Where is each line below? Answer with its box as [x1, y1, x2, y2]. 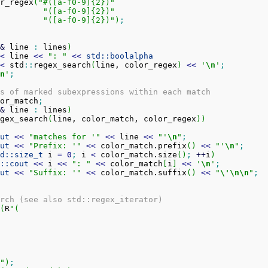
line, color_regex [95, 60, 177, 69]
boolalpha [109, 51, 153, 60]
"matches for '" [28, 132, 100, 141]
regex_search [33, 60, 91, 69]
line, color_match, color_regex [52, 114, 196, 123]
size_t [14, 150, 43, 159]
